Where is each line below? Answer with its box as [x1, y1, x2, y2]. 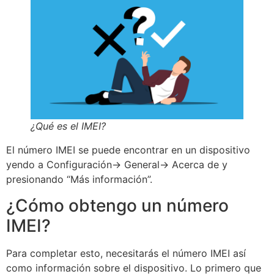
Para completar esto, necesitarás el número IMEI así [6, 246, 246, 259]
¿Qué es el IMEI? [31, 120, 106, 133]
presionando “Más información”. [6, 173, 152, 186]
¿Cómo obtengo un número [6, 194, 229, 216]
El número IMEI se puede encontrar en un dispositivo [6, 144, 250, 157]
